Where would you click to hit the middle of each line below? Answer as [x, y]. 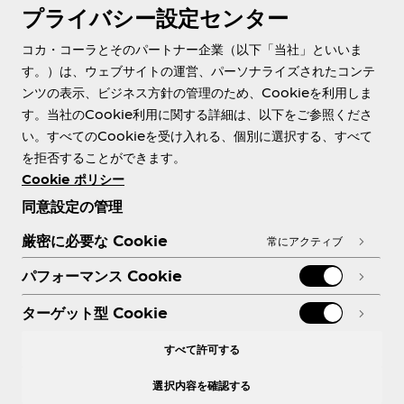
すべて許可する [202, 349]
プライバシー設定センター [155, 17]
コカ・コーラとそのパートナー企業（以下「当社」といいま [192, 49]
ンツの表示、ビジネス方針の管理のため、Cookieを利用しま [197, 92]
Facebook [82, 339]
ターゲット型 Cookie [95, 312]
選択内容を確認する [202, 385]
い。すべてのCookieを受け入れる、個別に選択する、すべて [197, 136]
